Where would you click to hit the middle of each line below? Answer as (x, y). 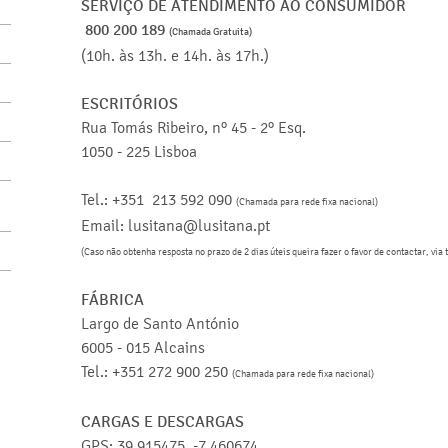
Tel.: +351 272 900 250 (156, 371)
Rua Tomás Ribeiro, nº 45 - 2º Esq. (193, 127)
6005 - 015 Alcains (144, 347)
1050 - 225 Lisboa (140, 151)
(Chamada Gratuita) (210, 31)
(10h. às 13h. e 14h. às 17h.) (174, 55)
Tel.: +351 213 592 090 (158, 199)
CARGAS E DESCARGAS (162, 421)
